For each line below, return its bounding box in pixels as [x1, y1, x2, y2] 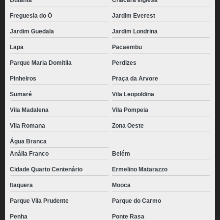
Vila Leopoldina [111, 91, 154, 98]
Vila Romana [10, 122, 45, 129]
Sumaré [10, 91, 32, 98]
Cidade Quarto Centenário [10, 166, 82, 173]
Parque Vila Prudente [10, 197, 69, 204]
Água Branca [10, 138, 47, 145]
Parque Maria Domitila [10, 59, 72, 66]
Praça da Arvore [111, 75, 158, 82]
